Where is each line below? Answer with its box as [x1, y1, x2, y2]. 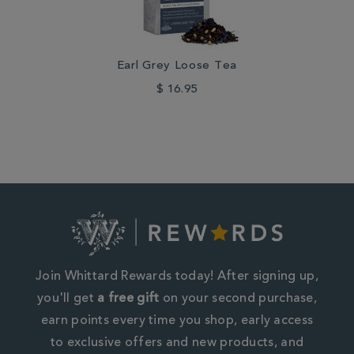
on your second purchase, [159, 292, 318, 305]
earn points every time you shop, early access [40, 314, 314, 327]
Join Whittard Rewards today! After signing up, [36, 269, 318, 283]
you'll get [36, 292, 98, 305]
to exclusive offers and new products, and [50, 336, 304, 349]
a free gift [97, 292, 160, 305]
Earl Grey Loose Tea [116, 60, 237, 73]
